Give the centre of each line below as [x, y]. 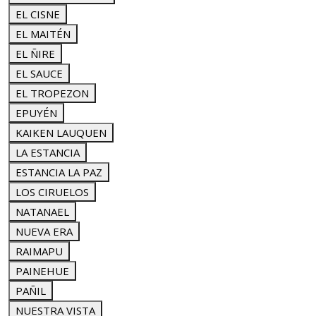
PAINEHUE [42, 271]
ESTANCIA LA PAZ [59, 172]
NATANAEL [42, 212]
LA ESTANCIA [48, 152]
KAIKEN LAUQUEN [61, 133]
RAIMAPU [39, 251]
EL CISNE [38, 14]
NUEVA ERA [44, 231]
